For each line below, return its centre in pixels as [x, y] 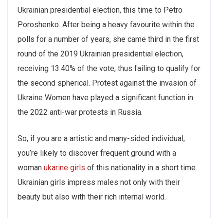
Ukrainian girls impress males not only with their [99, 182]
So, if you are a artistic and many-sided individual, [101, 138]
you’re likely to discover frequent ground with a [97, 153]
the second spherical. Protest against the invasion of [107, 83]
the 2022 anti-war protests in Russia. [80, 112]
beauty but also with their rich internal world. [92, 197]
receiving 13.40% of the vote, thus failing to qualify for [109, 68]
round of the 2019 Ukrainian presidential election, [100, 54]
